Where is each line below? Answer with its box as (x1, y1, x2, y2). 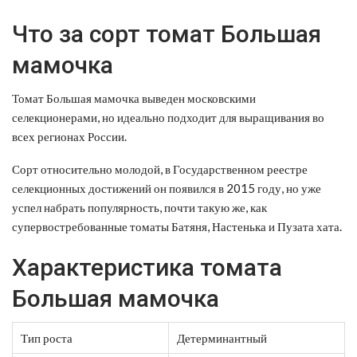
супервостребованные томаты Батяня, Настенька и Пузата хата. (12, 218, 342, 233)
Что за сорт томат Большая (12, 19, 321, 48)
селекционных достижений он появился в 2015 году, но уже (12, 180, 321, 195)
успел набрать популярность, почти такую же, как (12, 199, 267, 214)
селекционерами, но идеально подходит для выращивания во (12, 109, 324, 124)
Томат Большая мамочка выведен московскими (12, 90, 256, 105)
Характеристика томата (12, 253, 282, 281)
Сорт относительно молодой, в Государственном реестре (12, 161, 308, 176)
